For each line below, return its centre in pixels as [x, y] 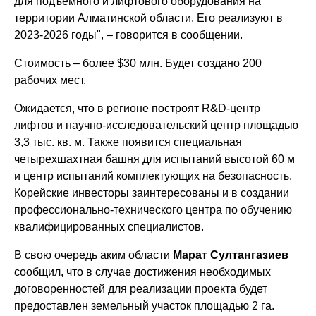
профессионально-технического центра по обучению [153, 209]
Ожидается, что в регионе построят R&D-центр [138, 108]
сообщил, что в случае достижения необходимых [143, 272]
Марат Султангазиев [231, 255]
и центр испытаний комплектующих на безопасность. [153, 176]
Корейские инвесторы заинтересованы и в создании [152, 193]
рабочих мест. [50, 80]
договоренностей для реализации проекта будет [141, 288]
